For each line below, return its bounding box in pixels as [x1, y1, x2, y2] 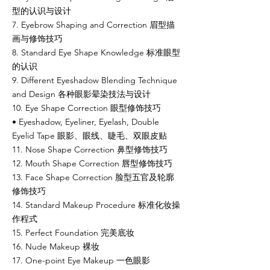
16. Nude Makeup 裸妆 [12, 241, 99, 252]
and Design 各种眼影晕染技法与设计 [12, 89, 151, 99]
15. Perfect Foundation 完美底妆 [12, 227, 134, 238]
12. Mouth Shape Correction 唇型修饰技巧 [12, 158, 172, 169]
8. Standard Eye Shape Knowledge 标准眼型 [12, 47, 180, 58]
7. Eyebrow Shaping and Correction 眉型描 [12, 19, 175, 30]
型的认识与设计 [12, 5, 71, 16]
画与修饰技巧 [12, 33, 63, 44]
